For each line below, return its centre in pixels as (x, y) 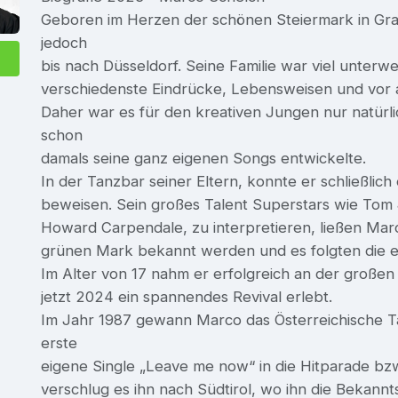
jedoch (64, 42)
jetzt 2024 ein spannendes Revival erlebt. (187, 296)
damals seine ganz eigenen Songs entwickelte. (203, 158)
